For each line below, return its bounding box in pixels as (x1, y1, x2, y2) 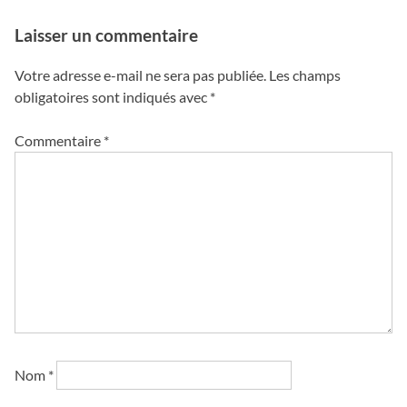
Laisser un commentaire (15, 25, 198, 45)
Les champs (269, 66, 341, 84)
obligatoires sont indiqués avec (15, 88, 210, 106)
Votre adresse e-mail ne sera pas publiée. (15, 66, 266, 84)
